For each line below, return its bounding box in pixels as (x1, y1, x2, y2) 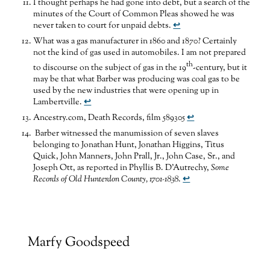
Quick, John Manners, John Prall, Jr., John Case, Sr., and (33, 150, 236, 163)
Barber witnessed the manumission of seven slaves (33, 127, 219, 140)
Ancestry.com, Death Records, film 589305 (33, 111, 187, 124)
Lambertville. (33, 96, 84, 108)
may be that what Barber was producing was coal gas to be (33, 73, 240, 86)
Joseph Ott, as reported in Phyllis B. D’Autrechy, (33, 162, 212, 174)
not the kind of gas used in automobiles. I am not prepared (33, 46, 246, 59)
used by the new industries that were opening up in (33, 84, 219, 97)
